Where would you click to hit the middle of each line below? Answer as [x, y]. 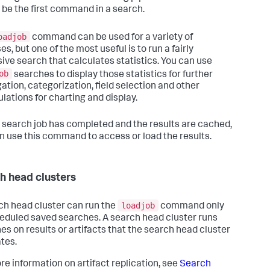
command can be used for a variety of [111, 38]
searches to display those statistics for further [112, 75]
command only [191, 207]
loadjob [138, 206]
